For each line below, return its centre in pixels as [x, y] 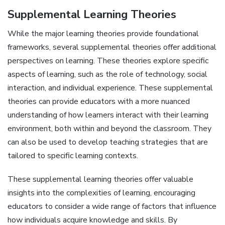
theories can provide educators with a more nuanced [99, 102]
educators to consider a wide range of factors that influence [112, 206]
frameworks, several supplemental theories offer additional [112, 47]
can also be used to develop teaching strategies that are [108, 142]
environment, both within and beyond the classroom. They [109, 129]
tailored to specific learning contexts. [73, 156]
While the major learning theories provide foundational [103, 34]
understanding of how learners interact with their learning [108, 115]
